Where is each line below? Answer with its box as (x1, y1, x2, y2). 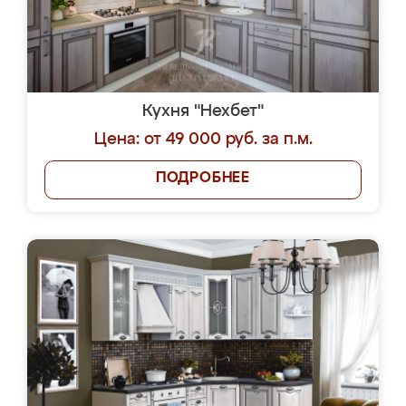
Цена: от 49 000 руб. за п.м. (93, 131, 313, 148)
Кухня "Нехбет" (142, 103, 264, 120)
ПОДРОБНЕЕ (155, 171, 251, 186)
